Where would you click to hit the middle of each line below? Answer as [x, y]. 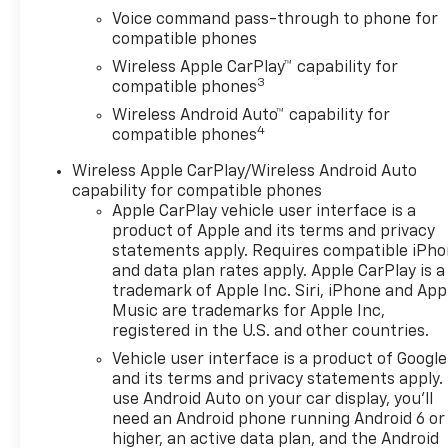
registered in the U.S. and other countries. [271, 332]
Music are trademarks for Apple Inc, [249, 312]
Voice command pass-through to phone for [275, 20]
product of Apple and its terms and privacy [274, 232]
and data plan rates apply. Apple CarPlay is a [279, 272]
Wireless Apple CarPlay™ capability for [255, 68]
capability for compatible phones [197, 192]
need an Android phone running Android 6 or [279, 420]
